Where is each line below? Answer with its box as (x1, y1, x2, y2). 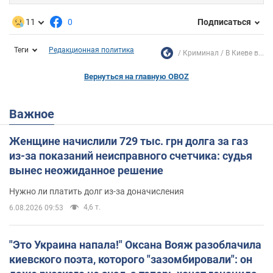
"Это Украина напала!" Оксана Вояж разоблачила (9, 238, 261, 251)
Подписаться (197, 17, 251, 27)
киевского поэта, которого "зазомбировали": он (9, 252, 252, 266)
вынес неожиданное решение (9, 163, 163, 177)
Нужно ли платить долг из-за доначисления (9, 186, 184, 196)
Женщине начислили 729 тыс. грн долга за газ (9, 134, 248, 147)
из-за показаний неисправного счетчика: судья (9, 149, 252, 162)
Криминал (183, 48, 219, 57)
